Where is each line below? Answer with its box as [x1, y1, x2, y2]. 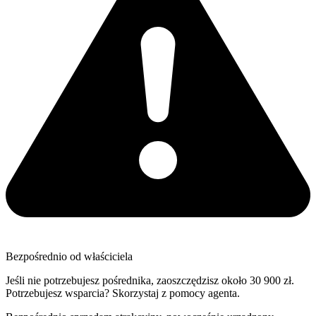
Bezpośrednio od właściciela [6, 250, 133, 262]
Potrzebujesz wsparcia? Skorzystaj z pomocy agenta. [6, 286, 240, 299]
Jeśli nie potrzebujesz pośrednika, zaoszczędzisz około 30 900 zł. [6, 274, 294, 286]
